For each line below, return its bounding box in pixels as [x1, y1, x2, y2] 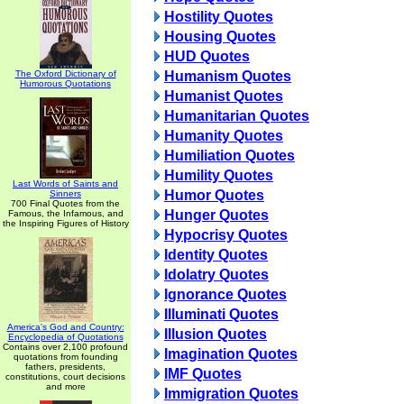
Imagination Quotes [164, 346, 298, 362]
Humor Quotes [164, 188, 264, 203]
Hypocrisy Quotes [164, 227, 288, 243]
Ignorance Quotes [164, 287, 287, 302]
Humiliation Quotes [164, 148, 295, 163]
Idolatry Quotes [164, 267, 269, 282]
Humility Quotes [164, 168, 273, 183]
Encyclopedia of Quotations [7, 332, 124, 342]
